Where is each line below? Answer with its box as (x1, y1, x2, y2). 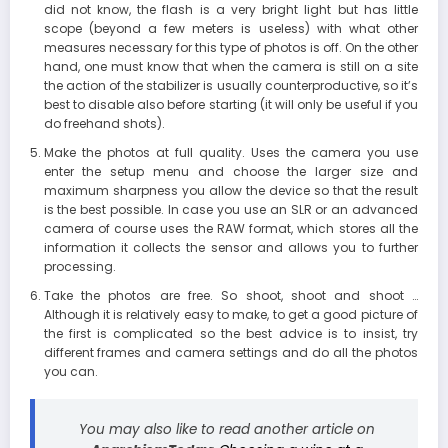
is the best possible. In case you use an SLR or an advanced (43, 201, 418, 219)
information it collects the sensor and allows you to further (43, 239, 418, 257)
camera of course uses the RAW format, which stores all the (43, 220, 418, 238)
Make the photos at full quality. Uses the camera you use (43, 144, 418, 162)
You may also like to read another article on (78, 420, 375, 440)
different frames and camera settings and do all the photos (43, 344, 418, 362)
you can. (43, 363, 98, 381)
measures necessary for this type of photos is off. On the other (43, 39, 418, 57)
